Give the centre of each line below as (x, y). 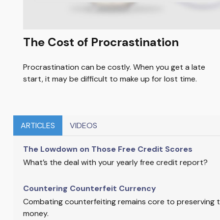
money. (36, 214)
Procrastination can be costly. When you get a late (114, 67)
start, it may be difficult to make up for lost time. (110, 79)
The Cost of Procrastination (101, 42)
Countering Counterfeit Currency (89, 189)
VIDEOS (83, 126)
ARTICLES (38, 126)
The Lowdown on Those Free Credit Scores (108, 149)
